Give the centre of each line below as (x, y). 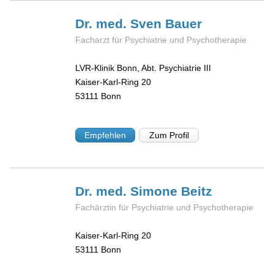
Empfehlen (106, 135)
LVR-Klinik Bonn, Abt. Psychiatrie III (143, 68)
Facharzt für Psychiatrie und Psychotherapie (161, 39)
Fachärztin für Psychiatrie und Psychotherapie (165, 207)
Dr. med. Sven (120, 23)
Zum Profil (169, 135)
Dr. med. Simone (128, 191)
